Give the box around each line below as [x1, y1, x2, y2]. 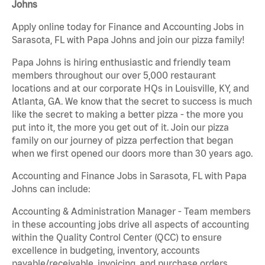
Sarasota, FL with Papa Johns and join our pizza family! [12, 34, 245, 46]
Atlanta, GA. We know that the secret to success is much [12, 96, 252, 107]
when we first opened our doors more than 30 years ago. [12, 148, 253, 159]
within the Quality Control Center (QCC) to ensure [12, 232, 222, 243]
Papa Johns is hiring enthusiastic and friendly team [12, 57, 231, 68]
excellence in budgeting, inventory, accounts [12, 245, 200, 256]
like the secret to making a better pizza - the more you [12, 109, 243, 120]
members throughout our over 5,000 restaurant [12, 70, 216, 81]
